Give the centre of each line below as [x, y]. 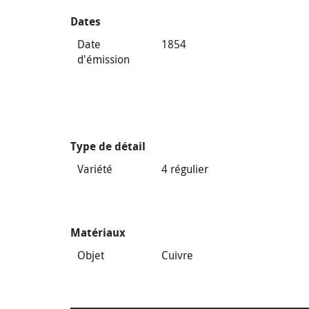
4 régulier [185, 169]
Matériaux [98, 233]
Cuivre [178, 255]
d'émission [103, 59]
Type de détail [108, 147]
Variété [95, 169]
